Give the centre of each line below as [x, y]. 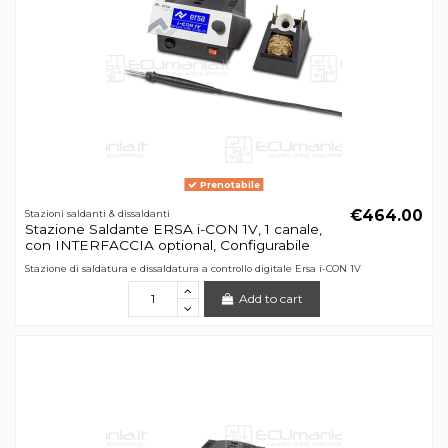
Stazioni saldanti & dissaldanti [97, 213]
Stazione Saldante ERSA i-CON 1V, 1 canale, [173, 229]
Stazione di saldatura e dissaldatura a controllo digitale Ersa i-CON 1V [192, 268]
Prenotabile [228, 185]
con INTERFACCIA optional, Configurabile [167, 245]
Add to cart [271, 298]
